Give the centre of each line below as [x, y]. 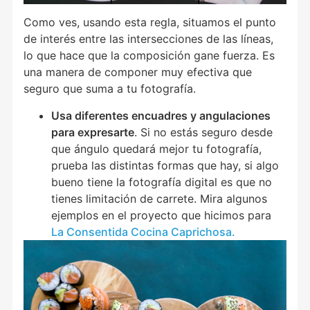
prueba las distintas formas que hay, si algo [165, 165]
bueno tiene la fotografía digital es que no [162, 182]
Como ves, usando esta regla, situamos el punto [150, 22]
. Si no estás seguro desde [204, 132]
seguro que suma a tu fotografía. [110, 89]
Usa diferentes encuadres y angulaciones [161, 115]
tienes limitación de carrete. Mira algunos [159, 198]
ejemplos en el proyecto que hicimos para [162, 215]
